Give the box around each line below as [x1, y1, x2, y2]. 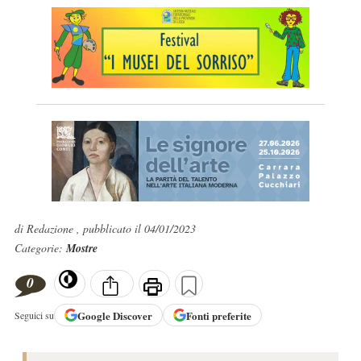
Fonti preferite [185, 307, 251, 323]
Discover [112, 307, 152, 323]
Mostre [65, 240, 98, 256]
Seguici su [14, 309, 54, 322]
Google [77, 307, 113, 323]
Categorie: [14, 240, 66, 255]
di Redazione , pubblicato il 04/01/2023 [14, 221, 196, 236]
